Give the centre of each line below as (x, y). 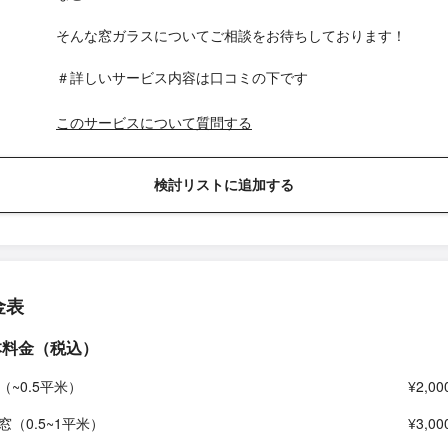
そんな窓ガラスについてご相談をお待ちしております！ (231, 35)
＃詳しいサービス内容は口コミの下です (182, 77)
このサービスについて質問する (154, 122)
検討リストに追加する (224, 184)
